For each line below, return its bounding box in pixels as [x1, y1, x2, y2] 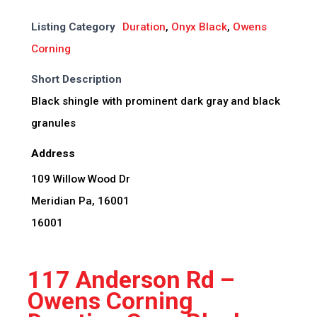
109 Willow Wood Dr [30, 173, 130, 186]
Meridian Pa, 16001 [30, 195, 129, 208]
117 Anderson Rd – [27, 265, 235, 294]
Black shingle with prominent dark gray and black [30, 95, 280, 108]
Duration [122, 21, 166, 34]
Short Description [30, 73, 122, 86]
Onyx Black [171, 21, 227, 34]
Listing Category [30, 21, 115, 34]
